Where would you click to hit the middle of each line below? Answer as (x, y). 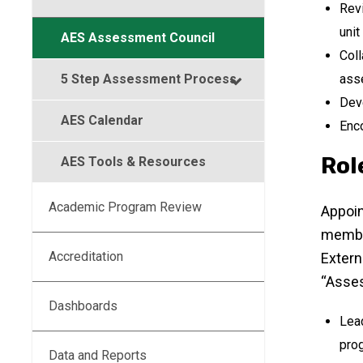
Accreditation (86, 256)
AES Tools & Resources (133, 162)
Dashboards (83, 306)
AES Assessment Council (138, 38)
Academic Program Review (125, 207)
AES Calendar (102, 120)
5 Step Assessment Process (149, 79)
